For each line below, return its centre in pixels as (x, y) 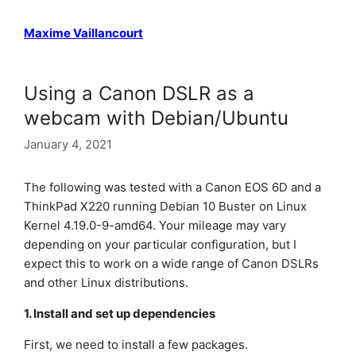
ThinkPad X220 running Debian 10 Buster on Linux (165, 206)
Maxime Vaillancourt (83, 33)
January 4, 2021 (68, 144)
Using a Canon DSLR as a (139, 93)
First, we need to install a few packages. (136, 344)
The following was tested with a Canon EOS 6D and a (172, 187)
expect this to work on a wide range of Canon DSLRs (171, 263)
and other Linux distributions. (106, 282)
